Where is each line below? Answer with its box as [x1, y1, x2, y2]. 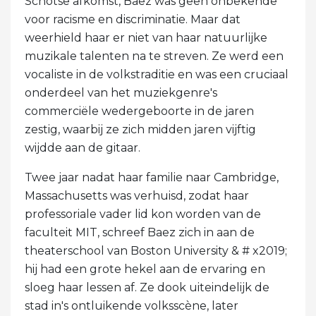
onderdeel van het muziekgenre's [25, 85, 217, 99]
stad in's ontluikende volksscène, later [25, 298, 238, 312]
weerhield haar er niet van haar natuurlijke [25, 30, 267, 44]
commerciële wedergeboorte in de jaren [25, 104, 254, 118]
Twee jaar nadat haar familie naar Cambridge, [25, 170, 279, 184]
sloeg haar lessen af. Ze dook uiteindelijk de [25, 280, 269, 294]
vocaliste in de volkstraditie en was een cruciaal [25, 67, 288, 81]
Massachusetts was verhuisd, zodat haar [25, 188, 249, 202]
